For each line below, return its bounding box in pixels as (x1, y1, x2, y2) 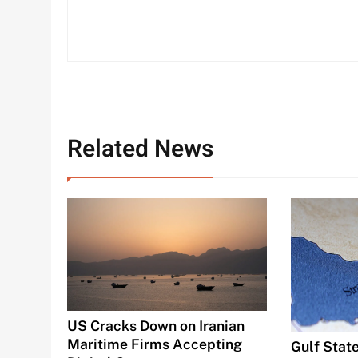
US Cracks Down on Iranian (67, 316, 245, 334)
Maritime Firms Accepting (67, 335, 242, 352)
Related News (67, 131, 213, 167)
